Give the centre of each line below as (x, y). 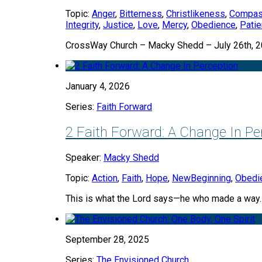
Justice (118, 25)
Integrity (82, 25)
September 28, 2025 (107, 239)
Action (105, 178)
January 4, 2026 (98, 86)
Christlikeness (196, 13)
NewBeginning (201, 178)
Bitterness (141, 13)
